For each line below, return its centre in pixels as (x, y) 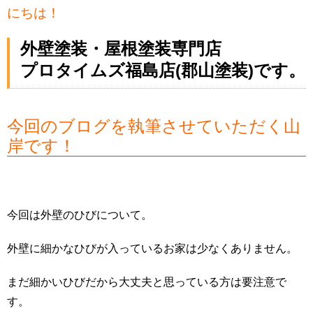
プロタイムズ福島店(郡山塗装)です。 (163, 71)
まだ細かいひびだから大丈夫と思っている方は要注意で (147, 282)
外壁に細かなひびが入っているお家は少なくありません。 (152, 249)
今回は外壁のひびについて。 (80, 215)
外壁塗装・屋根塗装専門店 (121, 49)
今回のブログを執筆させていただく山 (154, 126)
